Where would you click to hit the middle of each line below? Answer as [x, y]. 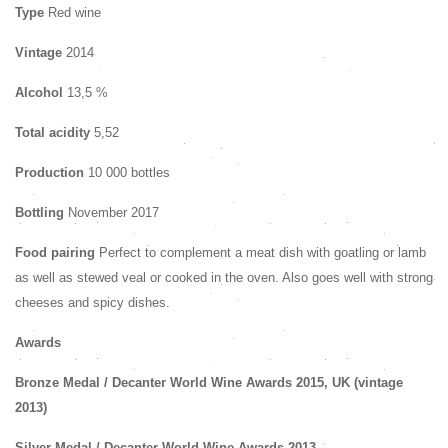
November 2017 [113, 212]
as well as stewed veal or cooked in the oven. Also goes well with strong [224, 277]
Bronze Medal [57, 382]
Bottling [41, 212]
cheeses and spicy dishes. [92, 302]
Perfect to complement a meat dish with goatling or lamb [262, 252]
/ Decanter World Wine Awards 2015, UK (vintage [251, 382]
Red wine [72, 12]
